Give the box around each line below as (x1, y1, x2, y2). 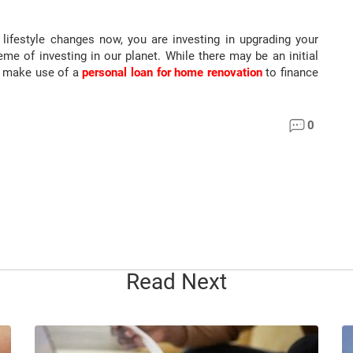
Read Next (126, 269, 227, 295)
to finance (262, 65, 319, 80)
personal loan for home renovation (82, 65, 262, 80)
